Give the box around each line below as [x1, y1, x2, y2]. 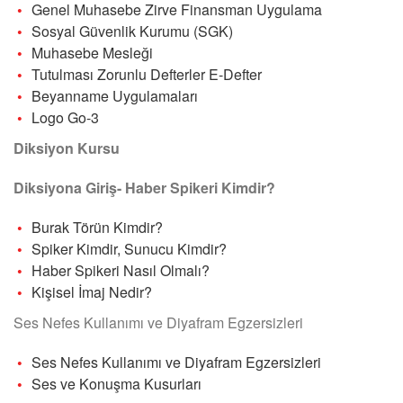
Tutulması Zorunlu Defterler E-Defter [31, 63, 262, 85]
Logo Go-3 [31, 106, 99, 128]
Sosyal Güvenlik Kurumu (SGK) [31, 20, 233, 41]
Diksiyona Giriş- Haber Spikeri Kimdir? [13, 176, 275, 198]
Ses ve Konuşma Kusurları [31, 372, 201, 394]
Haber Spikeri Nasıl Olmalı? [31, 259, 210, 281]
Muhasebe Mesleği [31, 41, 153, 63]
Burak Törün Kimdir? [31, 216, 163, 237]
